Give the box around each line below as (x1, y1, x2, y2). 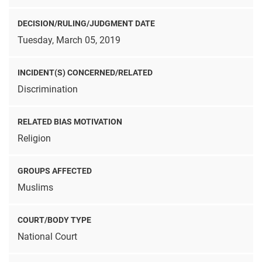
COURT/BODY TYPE (18, 215, 91, 225)
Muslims (18, 182, 53, 194)
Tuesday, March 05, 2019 (18, 35, 120, 46)
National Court (18, 231, 77, 243)
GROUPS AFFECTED (18, 166, 92, 176)
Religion (18, 133, 51, 144)
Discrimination (18, 84, 78, 95)
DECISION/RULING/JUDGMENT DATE (18, 19, 155, 29)
